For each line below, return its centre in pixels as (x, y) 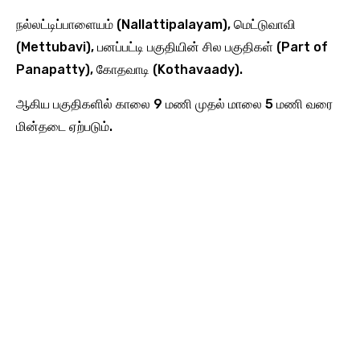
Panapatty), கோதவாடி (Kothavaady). (129, 69)
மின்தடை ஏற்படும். (64, 126)
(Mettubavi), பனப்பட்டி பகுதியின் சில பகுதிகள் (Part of (172, 47)
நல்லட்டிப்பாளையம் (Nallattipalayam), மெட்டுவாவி (156, 24)
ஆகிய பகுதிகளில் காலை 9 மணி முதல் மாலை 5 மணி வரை (174, 104)
